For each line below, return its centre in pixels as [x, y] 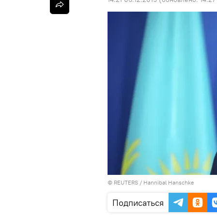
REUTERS [126, 182]
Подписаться [138, 203]
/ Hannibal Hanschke [166, 182]
